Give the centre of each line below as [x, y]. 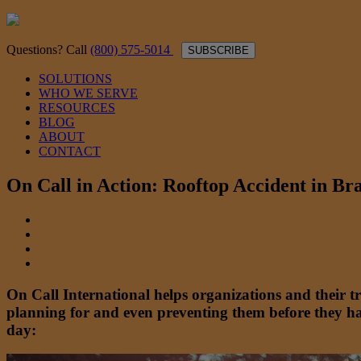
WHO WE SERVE [88, 93]
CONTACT [70, 151]
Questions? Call [48, 50]
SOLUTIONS [75, 79]
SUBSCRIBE [218, 50]
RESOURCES [77, 108]
